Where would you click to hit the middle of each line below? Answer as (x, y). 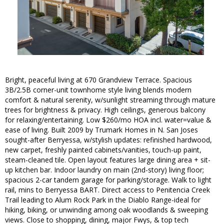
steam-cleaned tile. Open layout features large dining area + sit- (108, 160)
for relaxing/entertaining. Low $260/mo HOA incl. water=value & (108, 120)
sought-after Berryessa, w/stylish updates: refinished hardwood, (108, 140)
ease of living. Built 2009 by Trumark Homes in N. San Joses (101, 130)
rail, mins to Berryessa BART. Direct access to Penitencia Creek (107, 190)
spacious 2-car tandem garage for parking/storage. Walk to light (108, 180)
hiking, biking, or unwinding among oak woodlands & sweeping (106, 210)
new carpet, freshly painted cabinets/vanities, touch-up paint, (103, 150)
